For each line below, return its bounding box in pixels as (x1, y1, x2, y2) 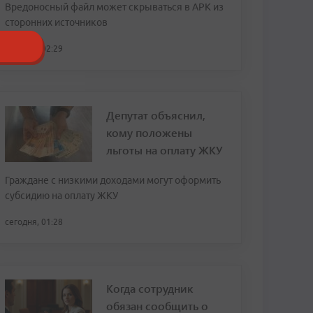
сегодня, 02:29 (5, 44, 63, 53)
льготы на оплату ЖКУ (106, 143, 222, 157)
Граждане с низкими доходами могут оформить (5, 175, 221, 186)
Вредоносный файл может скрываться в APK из (5, 1, 224, 13)
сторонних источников (5, 17, 108, 28)
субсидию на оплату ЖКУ (5, 190, 118, 201)
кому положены (106, 125, 192, 140)
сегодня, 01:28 (5, 217, 63, 226)
